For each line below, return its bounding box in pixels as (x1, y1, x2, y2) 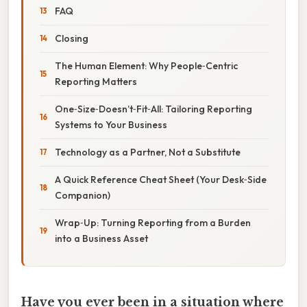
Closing (55, 32, 88, 45)
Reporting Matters (55, 75, 137, 88)
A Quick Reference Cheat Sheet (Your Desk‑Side (55, 173, 267, 186)
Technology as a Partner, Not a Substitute (55, 145, 241, 158)
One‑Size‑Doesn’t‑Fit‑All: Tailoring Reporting (55, 102, 252, 115)
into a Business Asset (55, 232, 148, 245)
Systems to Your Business (55, 118, 167, 131)
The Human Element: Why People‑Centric (55, 59, 238, 72)
